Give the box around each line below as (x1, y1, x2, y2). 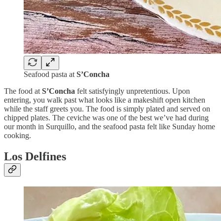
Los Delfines (4, 149, 66, 163)
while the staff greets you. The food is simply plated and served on (4, 104, 210, 113)
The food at (4, 86, 42, 95)
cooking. (4, 131, 31, 140)
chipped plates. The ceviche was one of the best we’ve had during (4, 113, 209, 122)
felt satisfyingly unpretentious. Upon (75, 86, 190, 95)
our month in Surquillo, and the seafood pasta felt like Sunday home (4, 122, 215, 131)
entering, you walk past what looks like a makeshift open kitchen (4, 95, 205, 104)
